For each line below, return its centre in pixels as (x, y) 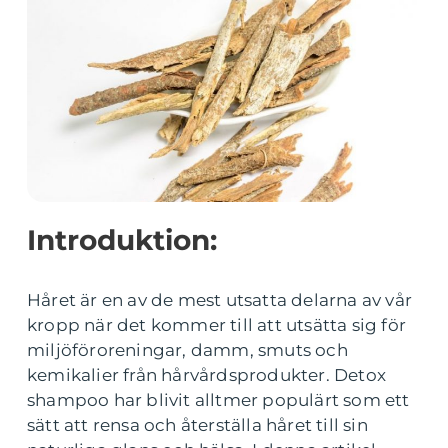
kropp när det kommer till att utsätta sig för (217, 325)
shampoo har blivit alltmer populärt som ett (218, 400)
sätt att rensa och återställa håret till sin (197, 425)
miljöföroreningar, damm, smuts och (187, 350)
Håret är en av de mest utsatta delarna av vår (220, 300)
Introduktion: (122, 240)
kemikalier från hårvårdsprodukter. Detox (207, 375)
